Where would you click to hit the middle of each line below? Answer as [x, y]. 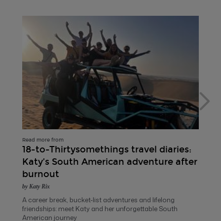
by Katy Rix [36, 187]
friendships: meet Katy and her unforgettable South [100, 209]
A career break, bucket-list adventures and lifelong [98, 200]
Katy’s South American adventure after [110, 162]
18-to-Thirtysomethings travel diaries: [107, 150]
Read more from [43, 140]
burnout [41, 174]
